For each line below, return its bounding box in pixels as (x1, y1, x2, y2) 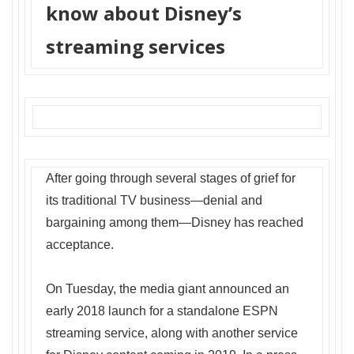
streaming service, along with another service (46, 326, 298, 341)
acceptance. (46, 238, 114, 252)
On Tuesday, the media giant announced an (46, 282, 289, 296)
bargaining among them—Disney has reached (46, 216, 303, 230)
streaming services (46, 33, 225, 60)
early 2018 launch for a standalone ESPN (46, 304, 278, 318)
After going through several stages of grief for (46, 171, 296, 186)
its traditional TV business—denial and (46, 194, 262, 208)
